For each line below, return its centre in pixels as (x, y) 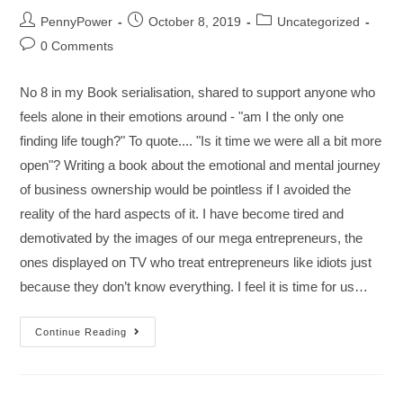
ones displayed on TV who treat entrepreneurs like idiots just (196, 263)
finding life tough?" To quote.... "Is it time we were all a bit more (201, 141)
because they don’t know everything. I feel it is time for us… (194, 287)
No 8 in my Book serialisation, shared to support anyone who (198, 93)
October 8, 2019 (195, 22)
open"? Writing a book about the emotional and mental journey (201, 166)
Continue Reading (81, 332)
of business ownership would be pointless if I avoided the (186, 190)
